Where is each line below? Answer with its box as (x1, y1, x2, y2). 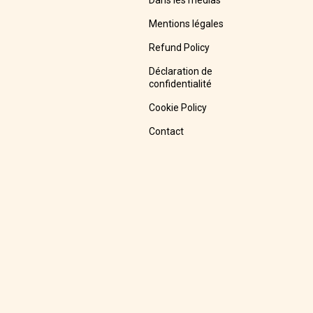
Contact (148, 126, 184, 138)
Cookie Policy (148, 102, 207, 114)
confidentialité (148, 78, 212, 90)
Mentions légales (148, 18, 224, 30)
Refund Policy (148, 42, 210, 54)
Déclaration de (148, 66, 212, 78)
